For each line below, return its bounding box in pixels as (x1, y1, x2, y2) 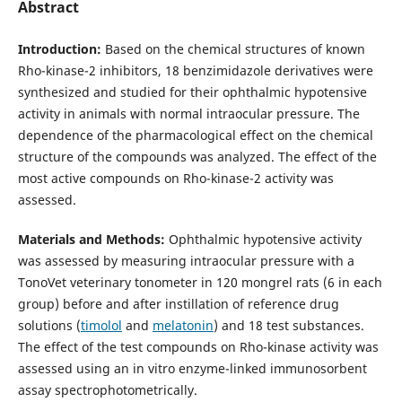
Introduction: (17, 40, 105, 58)
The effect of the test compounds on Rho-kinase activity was (17, 338, 379, 356)
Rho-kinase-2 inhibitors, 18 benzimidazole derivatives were (17, 62, 373, 80)
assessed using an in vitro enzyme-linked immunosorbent (17, 360, 367, 378)
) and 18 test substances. (213, 317, 364, 335)
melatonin (152, 317, 214, 335)
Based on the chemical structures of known (104, 40, 365, 58)
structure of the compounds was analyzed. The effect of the (17, 148, 377, 166)
